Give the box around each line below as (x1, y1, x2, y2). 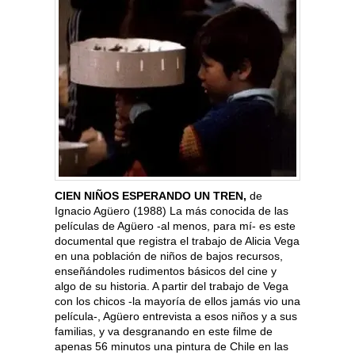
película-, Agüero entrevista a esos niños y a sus (55, 310, 297, 323)
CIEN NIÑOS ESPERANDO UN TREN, (55, 189, 246, 203)
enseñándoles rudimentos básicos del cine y (55, 265, 277, 278)
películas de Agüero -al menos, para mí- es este (55, 219, 296, 233)
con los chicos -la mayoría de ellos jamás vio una (55, 295, 300, 308)
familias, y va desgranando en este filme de (55, 325, 273, 338)
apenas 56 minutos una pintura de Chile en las (55, 340, 288, 353)
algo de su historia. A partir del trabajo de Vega (55, 280, 288, 293)
